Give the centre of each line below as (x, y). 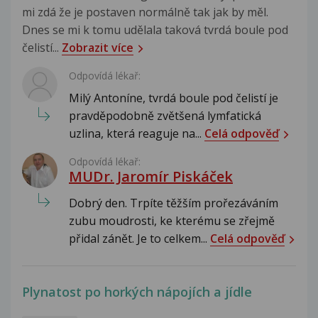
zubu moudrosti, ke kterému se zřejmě (172, 220)
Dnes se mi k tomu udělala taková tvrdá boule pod (155, 29)
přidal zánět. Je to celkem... (139, 238)
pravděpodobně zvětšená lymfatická (165, 115)
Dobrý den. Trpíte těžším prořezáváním (174, 203)
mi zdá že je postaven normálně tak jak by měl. (145, 12)
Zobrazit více (98, 47)
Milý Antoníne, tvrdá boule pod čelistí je (174, 98)
